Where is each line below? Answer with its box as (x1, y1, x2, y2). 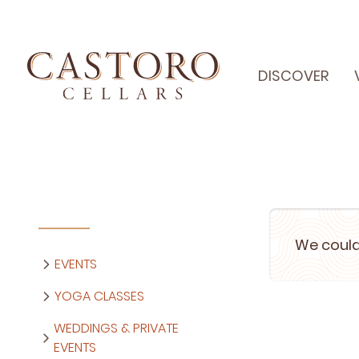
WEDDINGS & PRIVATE (54, 319, 179, 337)
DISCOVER (257, 65, 329, 86)
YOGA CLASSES (54, 287, 144, 305)
